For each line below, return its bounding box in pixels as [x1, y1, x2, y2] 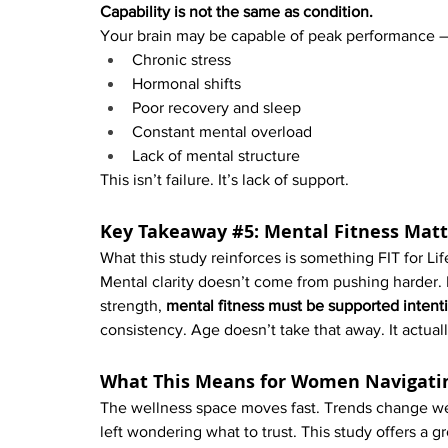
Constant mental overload [132, 123, 312, 141]
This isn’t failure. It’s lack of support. [100, 171, 349, 189]
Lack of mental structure [132, 147, 300, 165]
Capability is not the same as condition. [100, 3, 373, 21]
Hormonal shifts [132, 75, 241, 93]
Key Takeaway [100, 219, 232, 245]
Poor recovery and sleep [132, 99, 301, 117]
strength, [100, 297, 166, 315]
